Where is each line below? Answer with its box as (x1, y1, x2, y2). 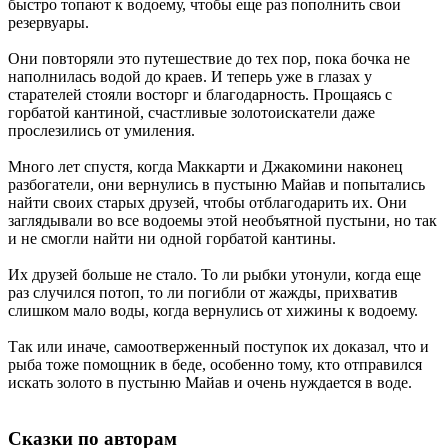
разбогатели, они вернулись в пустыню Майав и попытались (8, 175, 425, 193)
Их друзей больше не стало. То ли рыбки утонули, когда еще (8, 265, 421, 283)
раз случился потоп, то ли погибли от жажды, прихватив (8, 283, 398, 301)
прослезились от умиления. (8, 121, 195, 139)
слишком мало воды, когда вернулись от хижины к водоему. (8, 301, 418, 319)
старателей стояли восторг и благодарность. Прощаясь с (8, 85, 392, 103)
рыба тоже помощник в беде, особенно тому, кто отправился (8, 355, 422, 373)
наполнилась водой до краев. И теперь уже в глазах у (8, 67, 372, 85)
